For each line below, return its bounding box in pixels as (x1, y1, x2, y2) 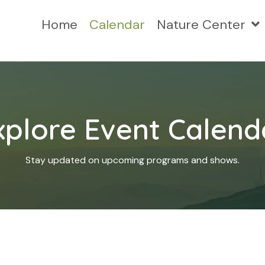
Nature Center (157, 15, 245, 33)
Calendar (89, 15, 145, 33)
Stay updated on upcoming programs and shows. (25, 153, 240, 166)
